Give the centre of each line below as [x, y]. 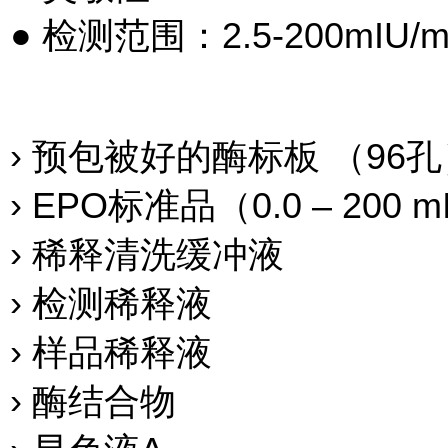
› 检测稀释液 [111, 303]
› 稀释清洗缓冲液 [147, 254]
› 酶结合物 [93, 401]
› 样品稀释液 [111, 352]
